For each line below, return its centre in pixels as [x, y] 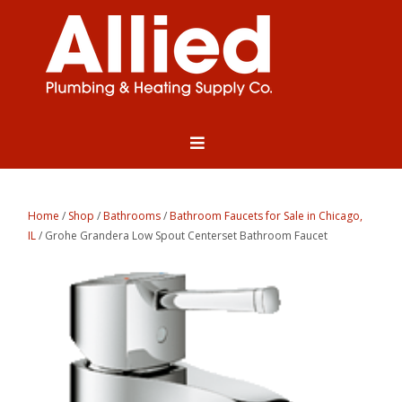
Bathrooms [132, 216]
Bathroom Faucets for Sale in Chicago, [267, 216]
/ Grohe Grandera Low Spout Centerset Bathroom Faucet [182, 236]
